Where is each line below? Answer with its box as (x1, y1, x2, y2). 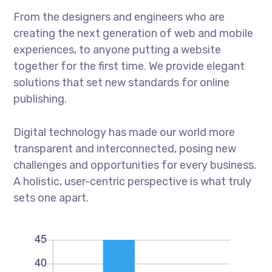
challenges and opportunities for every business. (13, 158, 257, 172)
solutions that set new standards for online (13, 75, 230, 89)
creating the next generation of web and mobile (13, 26, 254, 40)
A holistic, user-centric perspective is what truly (13, 174, 252, 188)
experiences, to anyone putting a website (13, 42, 222, 56)
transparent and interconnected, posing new (13, 141, 237, 155)
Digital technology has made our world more (13, 125, 236, 139)
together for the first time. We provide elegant (13, 59, 245, 73)
